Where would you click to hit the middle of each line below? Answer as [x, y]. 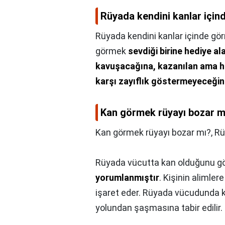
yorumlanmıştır [127, 178]
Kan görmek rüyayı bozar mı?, [155, 133]
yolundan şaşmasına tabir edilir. [159, 208]
